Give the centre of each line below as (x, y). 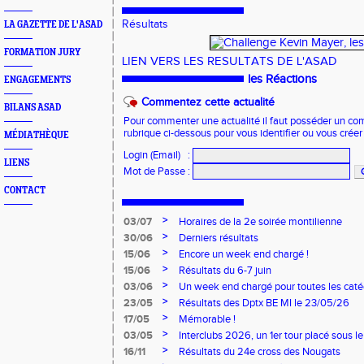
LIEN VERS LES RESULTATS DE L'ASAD (230, 61)
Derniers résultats (219, 238)
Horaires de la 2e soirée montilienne (260, 222)
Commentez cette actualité (208, 102)
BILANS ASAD (32, 108)
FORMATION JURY (42, 52)
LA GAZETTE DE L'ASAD (53, 25)
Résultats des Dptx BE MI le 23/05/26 (264, 303)
